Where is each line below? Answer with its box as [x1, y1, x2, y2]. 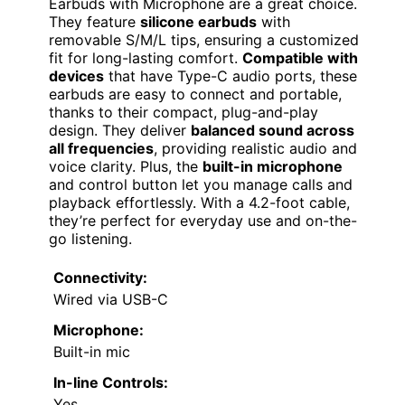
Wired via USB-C [53, 290, 168, 309]
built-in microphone [202, 157, 343, 176]
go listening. [49, 230, 132, 249]
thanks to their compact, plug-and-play [49, 103, 318, 122]
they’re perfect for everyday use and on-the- [49, 212, 357, 231]
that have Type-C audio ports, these [104, 67, 357, 86]
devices [49, 67, 104, 86]
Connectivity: [53, 268, 147, 287]
